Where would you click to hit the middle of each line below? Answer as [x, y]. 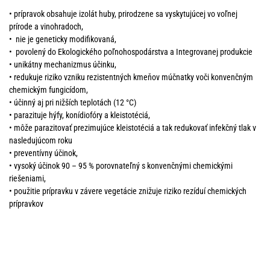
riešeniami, [27, 178]
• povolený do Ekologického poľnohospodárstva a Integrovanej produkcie [131, 52]
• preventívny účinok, [43, 153]
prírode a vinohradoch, [46, 26]
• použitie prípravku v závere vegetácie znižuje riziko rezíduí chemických [128, 191]
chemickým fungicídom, [49, 89]
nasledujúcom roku [41, 140]
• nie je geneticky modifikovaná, [63, 39]
